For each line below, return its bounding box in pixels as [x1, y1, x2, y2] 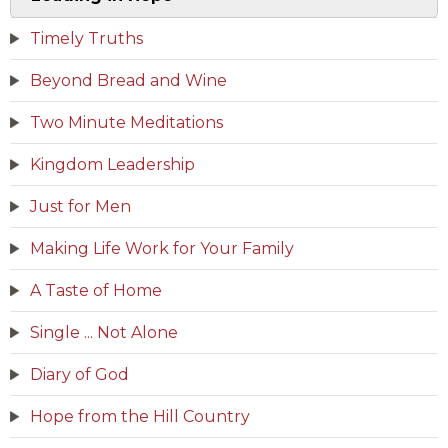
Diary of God [30, 365, 129, 384]
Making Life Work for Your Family [30, 239, 294, 258]
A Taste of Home [30, 281, 162, 300]
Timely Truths [30, 29, 143, 48]
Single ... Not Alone [30, 323, 178, 342]
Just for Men [30, 197, 131, 216]
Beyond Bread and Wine [30, 71, 227, 90]
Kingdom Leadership [30, 155, 195, 174]
